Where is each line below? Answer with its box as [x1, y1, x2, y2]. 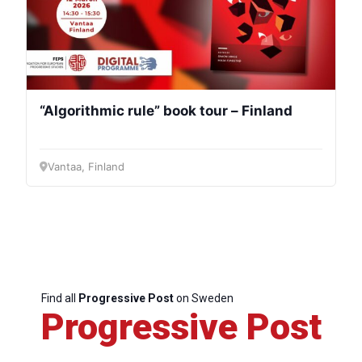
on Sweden [173, 292, 234, 305]
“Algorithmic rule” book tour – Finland [40, 102, 293, 119]
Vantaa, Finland [48, 160, 124, 174]
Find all [40, 292, 78, 305]
